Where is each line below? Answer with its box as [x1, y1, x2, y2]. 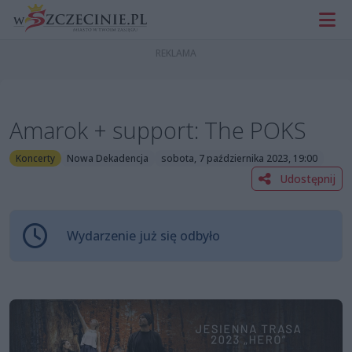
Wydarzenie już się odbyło [67, 226, 220, 244]
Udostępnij [277, 170, 335, 186]
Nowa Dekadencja [67, 151, 149, 165]
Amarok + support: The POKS [9, 115, 306, 146]
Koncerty [15, 151, 55, 165]
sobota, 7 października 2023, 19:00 [160, 151, 317, 165]
